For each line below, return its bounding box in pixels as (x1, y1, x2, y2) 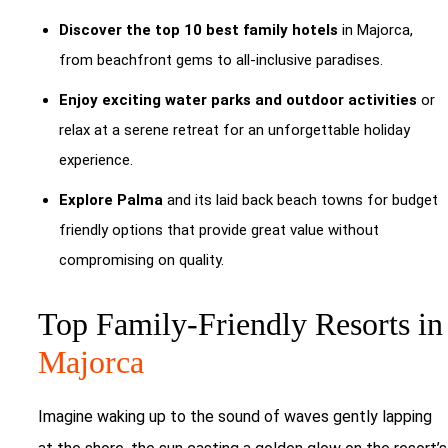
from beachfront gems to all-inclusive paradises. (59, 51, 383, 70)
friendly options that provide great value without (59, 221, 379, 240)
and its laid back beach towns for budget (167, 191, 438, 210)
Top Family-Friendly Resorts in (38, 306, 443, 343)
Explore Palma (59, 191, 167, 210)
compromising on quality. (59, 251, 224, 270)
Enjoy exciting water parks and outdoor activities (59, 91, 417, 110)
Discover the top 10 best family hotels (59, 21, 338, 40)
